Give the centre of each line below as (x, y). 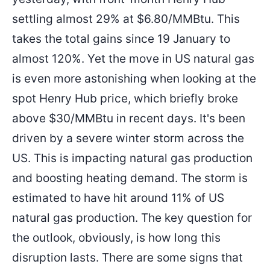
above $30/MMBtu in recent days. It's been (129, 118)
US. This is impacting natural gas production (132, 158)
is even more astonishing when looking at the (134, 78)
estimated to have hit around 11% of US (118, 197)
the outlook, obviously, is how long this (116, 237)
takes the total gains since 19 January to (121, 38)
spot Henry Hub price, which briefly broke (125, 98)
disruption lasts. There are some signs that (127, 257)
